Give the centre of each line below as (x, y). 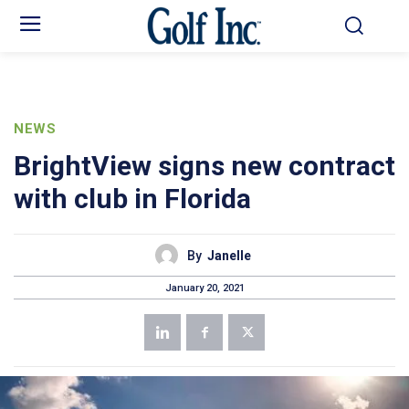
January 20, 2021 (204, 288)
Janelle (229, 255)
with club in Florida (132, 199)
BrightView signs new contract (204, 166)
